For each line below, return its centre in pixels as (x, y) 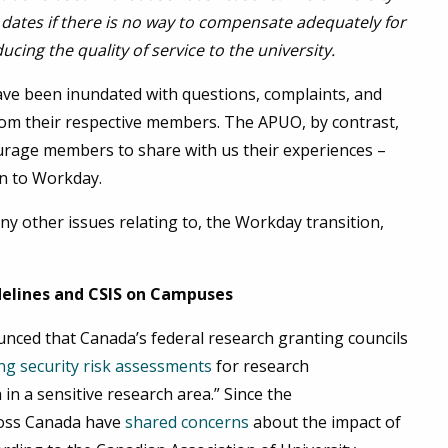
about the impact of (325, 422)
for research (260, 366)
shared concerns (187, 422)
